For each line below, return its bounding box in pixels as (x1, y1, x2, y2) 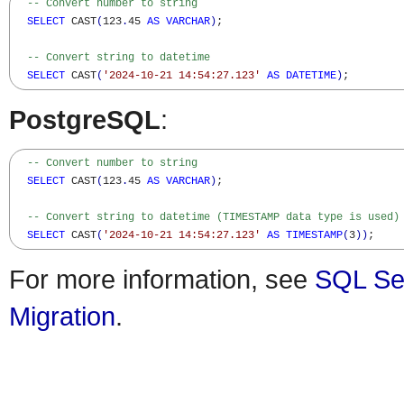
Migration (9, 301, 115, 331)
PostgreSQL (9, 105, 161, 134)
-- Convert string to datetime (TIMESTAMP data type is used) (27, 211, 399, 224)
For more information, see (9, 264, 315, 294)
